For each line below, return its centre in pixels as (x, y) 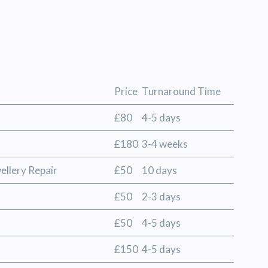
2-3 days (161, 196)
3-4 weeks (165, 144)
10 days (159, 170)
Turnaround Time (181, 91)
